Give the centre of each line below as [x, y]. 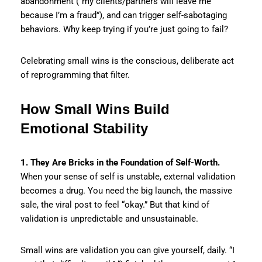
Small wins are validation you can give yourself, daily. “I [127, 250]
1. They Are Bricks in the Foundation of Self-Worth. [120, 162]
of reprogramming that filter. [75, 75]
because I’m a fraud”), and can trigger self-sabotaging [124, 15]
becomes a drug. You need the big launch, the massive [126, 190]
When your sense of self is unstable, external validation [128, 176]
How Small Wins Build [95, 109]
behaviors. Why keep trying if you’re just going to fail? [124, 29]
